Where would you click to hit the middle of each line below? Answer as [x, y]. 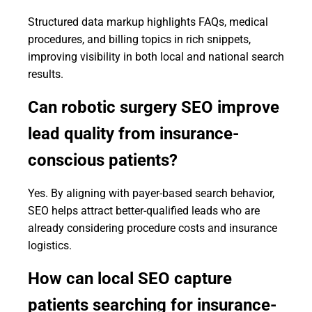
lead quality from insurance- [133, 134]
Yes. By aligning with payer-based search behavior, [151, 193]
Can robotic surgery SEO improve [154, 107]
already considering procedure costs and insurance [153, 228]
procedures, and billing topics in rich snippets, [139, 39]
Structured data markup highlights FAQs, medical [148, 22]
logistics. [50, 245]
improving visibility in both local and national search [156, 57]
